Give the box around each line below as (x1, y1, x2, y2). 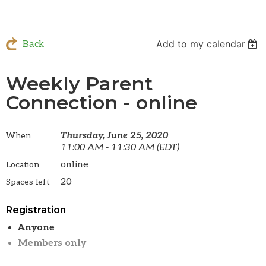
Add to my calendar (156, 38, 245, 50)
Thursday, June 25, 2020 (61, 130, 168, 142)
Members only (18, 237, 86, 249)
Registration (6, 204, 66, 216)
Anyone (18, 222, 55, 234)
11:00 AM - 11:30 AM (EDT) (61, 142, 179, 154)
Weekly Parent (6, 72, 153, 96)
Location (6, 160, 39, 170)
